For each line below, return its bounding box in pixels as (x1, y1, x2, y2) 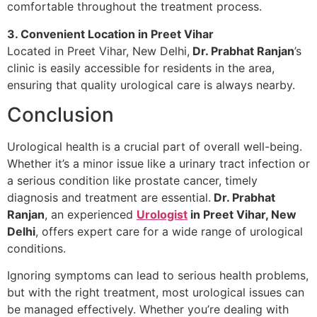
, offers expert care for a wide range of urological (35, 224, 303, 238)
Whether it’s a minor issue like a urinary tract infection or (7, 156, 310, 171)
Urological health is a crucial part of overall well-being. (7, 139, 302, 154)
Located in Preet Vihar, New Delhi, (7, 43, 190, 58)
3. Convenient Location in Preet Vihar (7, 26, 214, 41)
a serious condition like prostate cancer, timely (7, 173, 258, 188)
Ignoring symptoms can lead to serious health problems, (7, 268, 309, 283)
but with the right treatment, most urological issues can (7, 285, 304, 300)
